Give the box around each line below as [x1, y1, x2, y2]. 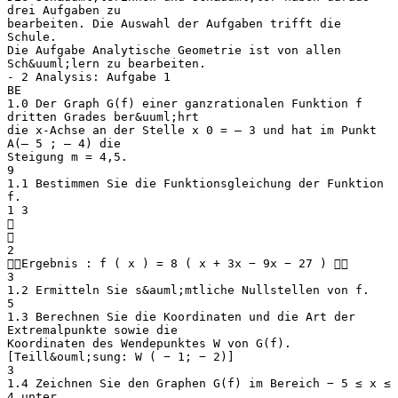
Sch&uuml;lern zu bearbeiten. [7, 56, 206, 70]
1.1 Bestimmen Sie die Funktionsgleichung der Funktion [7, 176, 384, 190]
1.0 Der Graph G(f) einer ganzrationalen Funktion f [7, 96, 362, 110]
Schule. [7, 29, 57, 44]
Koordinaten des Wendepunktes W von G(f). [7, 336, 291, 350]
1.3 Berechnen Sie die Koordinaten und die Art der [7, 309, 355, 323]
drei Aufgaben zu [7, 3, 121, 17]
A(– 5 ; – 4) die [7, 136, 121, 150]
